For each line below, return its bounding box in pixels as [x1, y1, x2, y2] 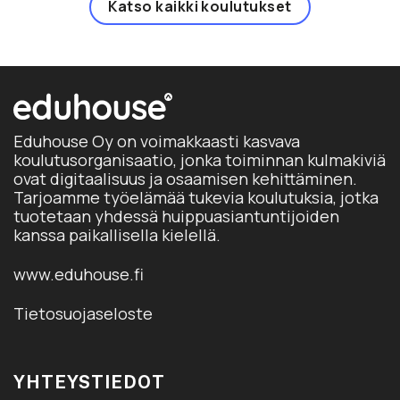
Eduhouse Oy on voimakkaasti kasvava [13, 129, 300, 152]
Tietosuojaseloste [13, 303, 153, 325]
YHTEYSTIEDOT [13, 371, 165, 393]
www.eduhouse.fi [13, 263, 144, 286]
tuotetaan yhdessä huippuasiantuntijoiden [13, 204, 339, 227]
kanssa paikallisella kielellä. [13, 223, 221, 246]
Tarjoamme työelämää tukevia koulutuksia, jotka [13, 186, 379, 208]
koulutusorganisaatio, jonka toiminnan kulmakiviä [13, 148, 386, 171]
